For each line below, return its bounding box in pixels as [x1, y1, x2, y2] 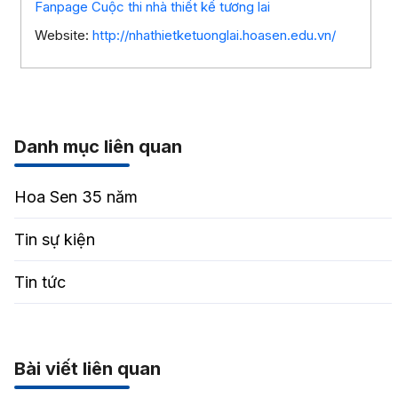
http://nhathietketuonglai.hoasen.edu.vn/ [92, 26, 336, 44]
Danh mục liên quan [13, 135, 182, 157]
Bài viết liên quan [13, 357, 161, 379]
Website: [34, 26, 92, 44]
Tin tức [13, 272, 66, 291]
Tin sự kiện [13, 229, 95, 249]
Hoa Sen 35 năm [13, 187, 138, 206]
